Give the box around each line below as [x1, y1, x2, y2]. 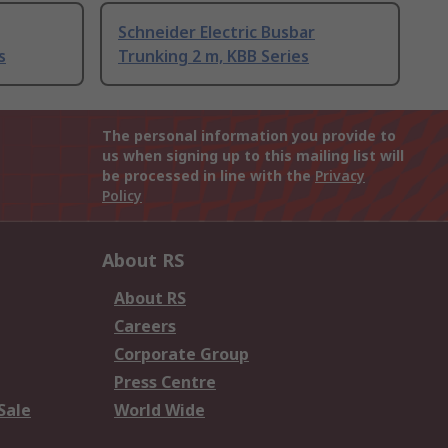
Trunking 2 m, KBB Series [118, 45, 309, 68]
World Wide [114, 399, 205, 422]
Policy [102, 186, 142, 206]
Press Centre [114, 371, 216, 394]
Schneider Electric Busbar [118, 21, 315, 44]
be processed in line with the [102, 166, 315, 186]
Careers [114, 315, 176, 338]
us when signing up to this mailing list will [102, 146, 404, 166]
